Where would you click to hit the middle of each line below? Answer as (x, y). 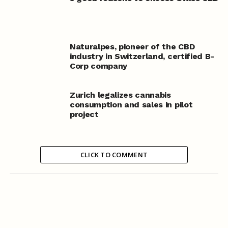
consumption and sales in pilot (131, 105)
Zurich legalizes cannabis (120, 95)
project (84, 115)
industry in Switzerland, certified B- (142, 56)
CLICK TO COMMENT (114, 155)
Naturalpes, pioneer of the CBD (132, 47)
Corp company (98, 66)
